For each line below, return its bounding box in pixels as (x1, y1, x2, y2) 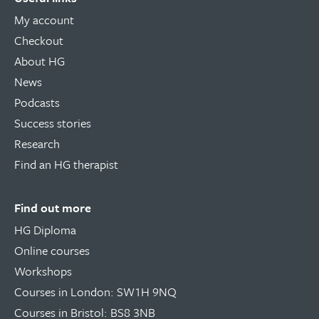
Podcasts (14, 93, 60, 112)
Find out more (14, 199, 91, 217)
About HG (14, 52, 65, 70)
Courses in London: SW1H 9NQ (14, 283, 177, 301)
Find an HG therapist (14, 155, 118, 174)
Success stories (14, 114, 91, 132)
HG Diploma (14, 221, 76, 239)
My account (14, 11, 74, 29)
